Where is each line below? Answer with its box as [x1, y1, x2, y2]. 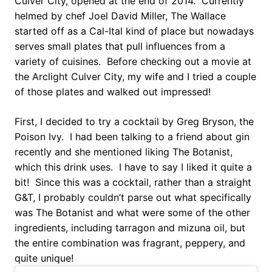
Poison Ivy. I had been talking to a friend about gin [15, 131, 250, 143]
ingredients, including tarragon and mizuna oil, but [15, 222, 245, 234]
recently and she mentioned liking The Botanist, [15, 146, 233, 158]
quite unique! [15, 252, 73, 265]
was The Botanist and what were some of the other [15, 206, 250, 219]
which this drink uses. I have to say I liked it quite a [15, 161, 252, 174]
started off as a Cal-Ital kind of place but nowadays [15, 25, 254, 38]
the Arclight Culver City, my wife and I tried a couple [15, 70, 256, 83]
